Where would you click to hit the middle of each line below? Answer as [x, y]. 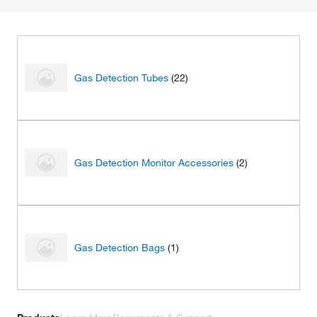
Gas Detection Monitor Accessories [154, 163]
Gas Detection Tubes [121, 78]
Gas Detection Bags [120, 248]
